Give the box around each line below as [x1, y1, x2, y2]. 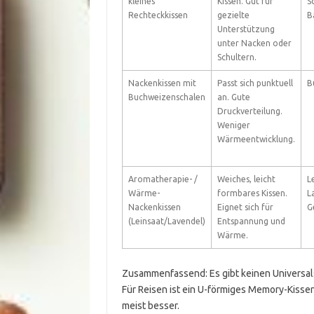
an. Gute [217, 93, 250, 102]
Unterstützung [217, 25, 275, 34]
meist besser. [121, 300, 179, 311]
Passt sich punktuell [217, 78, 293, 88]
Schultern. [217, 53, 257, 62]
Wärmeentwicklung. [217, 135, 295, 144]
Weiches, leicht [217, 175, 275, 184]
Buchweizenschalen [128, 93, 205, 102]
